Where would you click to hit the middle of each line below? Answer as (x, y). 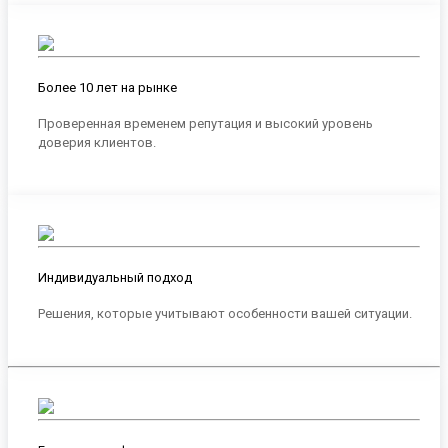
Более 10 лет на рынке (107, 87)
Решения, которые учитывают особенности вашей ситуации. (225, 314)
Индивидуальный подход (115, 278)
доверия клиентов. (97, 143)
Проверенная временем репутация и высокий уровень (205, 124)
